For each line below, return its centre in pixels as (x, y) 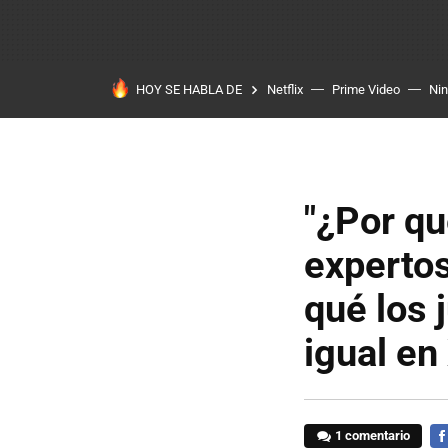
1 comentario (373, 435)
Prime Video (366, 89)
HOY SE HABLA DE (189, 89)
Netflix (285, 89)
